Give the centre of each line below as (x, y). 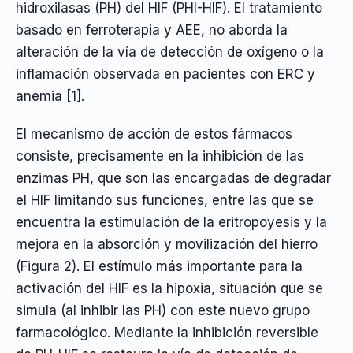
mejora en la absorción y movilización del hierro (167, 245)
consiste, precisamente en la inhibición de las (160, 156)
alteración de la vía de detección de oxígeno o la (170, 52)
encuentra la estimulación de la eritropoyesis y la (171, 223)
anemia (41, 96)
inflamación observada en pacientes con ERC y (165, 74)
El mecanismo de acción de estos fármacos (154, 134)
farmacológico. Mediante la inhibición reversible (167, 333)
